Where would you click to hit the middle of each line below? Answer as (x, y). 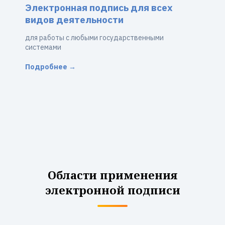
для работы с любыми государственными (94, 38)
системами (43, 47)
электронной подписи (113, 190)
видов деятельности (74, 20)
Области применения (113, 175)
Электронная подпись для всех (99, 8)
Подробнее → (50, 67)
